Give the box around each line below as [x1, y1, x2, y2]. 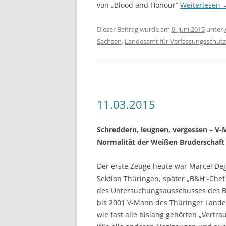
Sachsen [97, 37, 122, 46]
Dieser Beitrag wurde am [97, 25, 172, 34]
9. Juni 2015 [172, 25, 205, 34]
